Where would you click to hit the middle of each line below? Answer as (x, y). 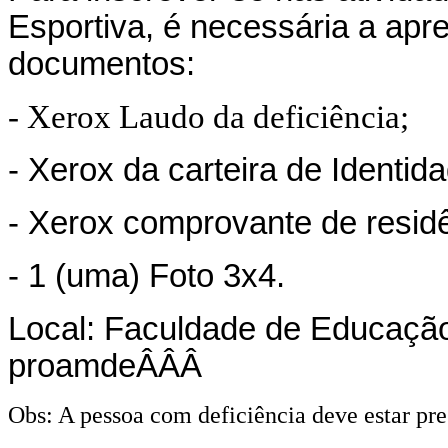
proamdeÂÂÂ (109, 366)
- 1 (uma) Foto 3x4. (146, 276)
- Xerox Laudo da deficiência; (208, 117)
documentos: (101, 64)
